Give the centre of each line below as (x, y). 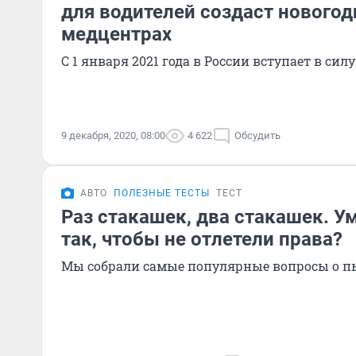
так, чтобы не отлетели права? (202, 239)
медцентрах (116, 34)
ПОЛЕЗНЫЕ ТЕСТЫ (162, 193)
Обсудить (257, 135)
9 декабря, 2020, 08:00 (113, 135)
